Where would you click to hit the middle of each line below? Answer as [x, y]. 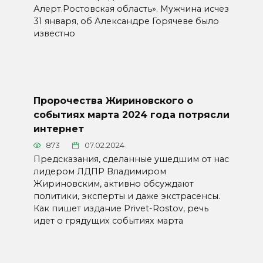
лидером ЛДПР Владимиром [100, 172]
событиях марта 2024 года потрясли [131, 115]
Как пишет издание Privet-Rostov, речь [121, 209]
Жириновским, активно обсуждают [113, 184]
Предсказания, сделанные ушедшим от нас [131, 159]
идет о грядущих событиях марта [108, 221]
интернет [58, 129]
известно [54, 34]
